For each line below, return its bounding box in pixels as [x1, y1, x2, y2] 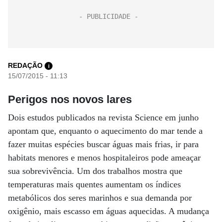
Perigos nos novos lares [8, 93, 132, 106]
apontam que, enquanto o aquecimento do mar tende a [8, 126, 203, 136]
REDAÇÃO [8, 61, 43, 69]
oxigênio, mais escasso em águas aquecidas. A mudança [8, 206, 209, 216]
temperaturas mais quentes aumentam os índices [8, 179, 181, 189]
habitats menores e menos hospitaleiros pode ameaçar [8, 153, 201, 163]
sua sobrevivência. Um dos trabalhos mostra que [8, 166, 182, 176]
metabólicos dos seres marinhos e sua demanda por [8, 193, 192, 203]
